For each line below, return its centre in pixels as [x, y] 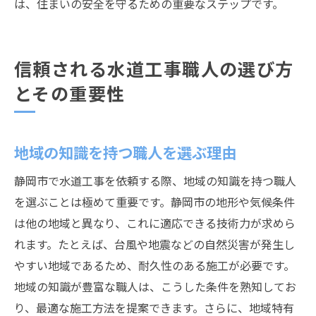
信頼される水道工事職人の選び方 [154, 68]
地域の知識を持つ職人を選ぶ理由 [125, 152]
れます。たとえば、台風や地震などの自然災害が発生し [154, 244]
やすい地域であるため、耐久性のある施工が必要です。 [154, 265]
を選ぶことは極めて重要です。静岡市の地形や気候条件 [154, 202]
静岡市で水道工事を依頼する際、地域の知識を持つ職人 [155, 181]
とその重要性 [70, 93]
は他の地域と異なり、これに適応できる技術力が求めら [155, 223]
